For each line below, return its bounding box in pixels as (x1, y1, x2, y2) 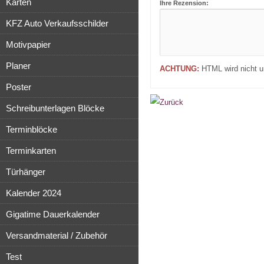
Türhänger (6, 167, 45, 177)
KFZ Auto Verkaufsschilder (6, 18, 108, 28)
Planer (6, 61, 31, 71)
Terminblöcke (6, 124, 57, 134)
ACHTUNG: (160, 64, 199, 73)
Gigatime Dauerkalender (6, 209, 100, 219)
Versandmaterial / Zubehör (6, 230, 107, 240)
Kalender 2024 (6, 188, 61, 198)
